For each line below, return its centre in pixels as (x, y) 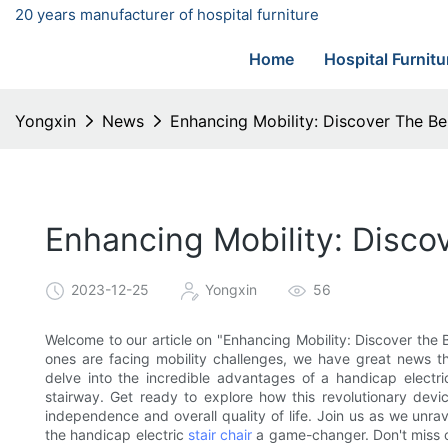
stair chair (222, 434)
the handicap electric (116, 434)
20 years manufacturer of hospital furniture (167, 14)
